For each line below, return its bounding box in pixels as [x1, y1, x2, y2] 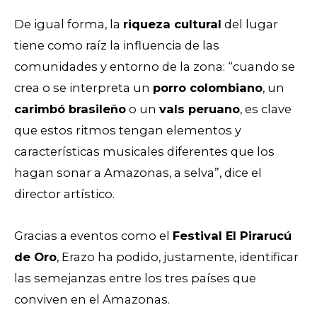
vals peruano [159, 102, 240, 116]
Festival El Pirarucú [173, 228, 292, 243]
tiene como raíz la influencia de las [14, 38, 219, 52]
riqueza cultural [123, 17, 221, 31]
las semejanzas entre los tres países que [14, 270, 256, 285]
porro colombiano [153, 81, 263, 95]
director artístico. [14, 187, 115, 201]
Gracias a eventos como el [14, 228, 173, 243]
